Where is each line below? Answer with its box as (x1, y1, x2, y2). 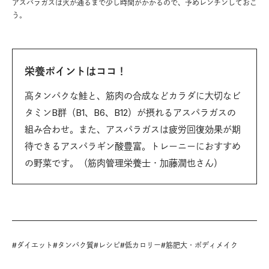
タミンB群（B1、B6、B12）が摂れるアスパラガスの (25, 107, 236, 119)
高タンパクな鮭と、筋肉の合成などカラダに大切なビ (25, 90, 241, 102)
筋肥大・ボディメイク (166, 241, 238, 250)
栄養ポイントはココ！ (25, 65, 127, 78)
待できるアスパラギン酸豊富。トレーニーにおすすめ (25, 141, 241, 153)
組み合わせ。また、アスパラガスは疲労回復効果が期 (25, 124, 241, 136)
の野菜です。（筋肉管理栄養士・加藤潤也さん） (25, 157, 223, 169)
